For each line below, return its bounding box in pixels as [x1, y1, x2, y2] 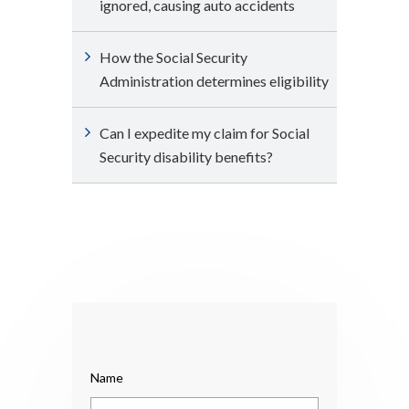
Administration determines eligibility [100, 72, 329, 89]
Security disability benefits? [100, 148, 273, 165]
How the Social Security [100, 48, 247, 66]
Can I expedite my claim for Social [100, 124, 309, 142]
